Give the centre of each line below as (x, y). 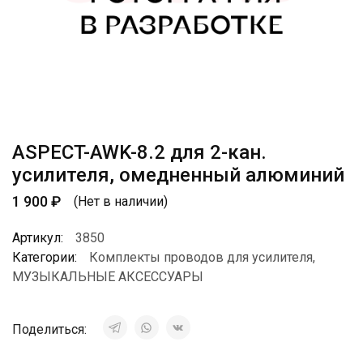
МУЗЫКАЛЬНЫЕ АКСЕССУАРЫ (108, 277)
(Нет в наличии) (121, 201)
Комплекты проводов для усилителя (201, 257)
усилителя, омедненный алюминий (178, 175)
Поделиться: (51, 329)
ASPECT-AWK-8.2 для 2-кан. (139, 152)
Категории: (45, 257)
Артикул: (38, 238)
